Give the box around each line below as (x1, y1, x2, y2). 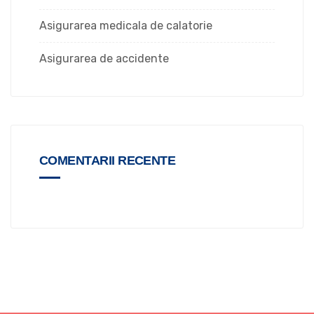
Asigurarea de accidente (39, 51, 169, 65)
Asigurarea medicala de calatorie (39, 18, 212, 32)
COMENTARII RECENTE (39, 153, 176, 168)
